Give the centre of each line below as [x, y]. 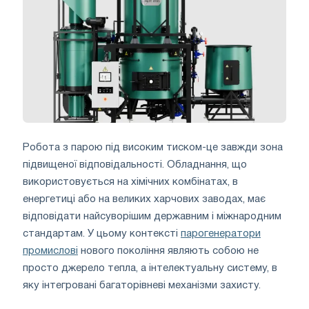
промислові [50, 251]
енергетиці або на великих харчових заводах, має [144, 199]
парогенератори [221, 233]
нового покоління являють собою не [168, 251]
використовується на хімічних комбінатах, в [130, 182]
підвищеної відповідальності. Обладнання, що [135, 165]
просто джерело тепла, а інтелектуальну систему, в [150, 268]
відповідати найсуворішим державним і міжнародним [152, 216]
